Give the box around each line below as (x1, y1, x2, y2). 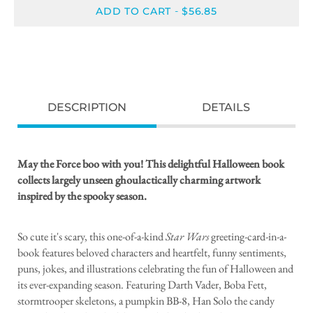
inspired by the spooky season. (17, 189, 147, 204)
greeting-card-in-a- (209, 229, 286, 245)
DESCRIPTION (48, 101, 126, 115)
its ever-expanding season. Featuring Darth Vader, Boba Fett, (17, 277, 267, 293)
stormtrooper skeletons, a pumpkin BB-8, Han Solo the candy (17, 293, 275, 309)
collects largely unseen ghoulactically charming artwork (17, 173, 261, 188)
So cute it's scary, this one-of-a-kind (17, 229, 166, 245)
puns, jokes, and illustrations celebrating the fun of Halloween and (17, 261, 293, 277)
